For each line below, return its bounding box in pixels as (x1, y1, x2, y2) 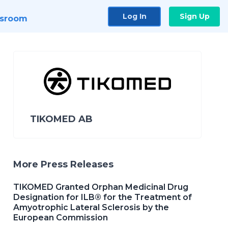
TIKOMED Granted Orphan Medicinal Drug (13, 182, 188, 192)
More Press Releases (13, 158, 113, 170)
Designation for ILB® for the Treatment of (13, 192, 192, 202)
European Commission (13, 212, 108, 222)
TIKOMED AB (30, 113, 93, 125)
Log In (122, 11, 147, 21)
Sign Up (179, 11, 210, 21)
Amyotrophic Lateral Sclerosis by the (13, 202, 169, 212)
